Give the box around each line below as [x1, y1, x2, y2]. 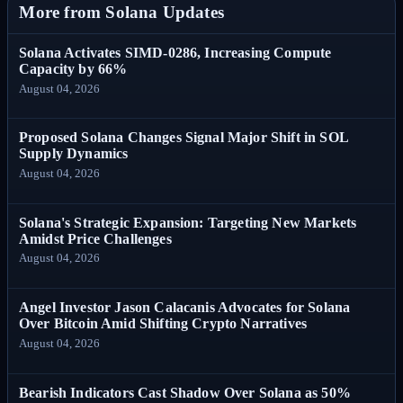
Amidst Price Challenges [19, 230, 172, 246]
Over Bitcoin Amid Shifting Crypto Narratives [19, 316, 308, 332]
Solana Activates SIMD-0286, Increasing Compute [19, 44, 332, 60]
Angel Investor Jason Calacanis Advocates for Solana [19, 300, 351, 316]
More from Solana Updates [19, 3, 224, 22]
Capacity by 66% [19, 60, 128, 76]
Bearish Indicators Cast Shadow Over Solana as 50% [19, 384, 351, 400]
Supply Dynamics [19, 146, 129, 162]
